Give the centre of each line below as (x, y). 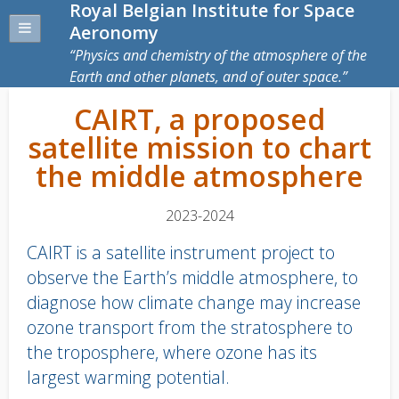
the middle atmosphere (199, 176)
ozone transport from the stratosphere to (190, 327)
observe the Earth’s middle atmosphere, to (192, 277)
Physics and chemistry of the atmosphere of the (221, 55)
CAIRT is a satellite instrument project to (181, 252)
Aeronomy (114, 33)
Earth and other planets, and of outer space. (206, 77)
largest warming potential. (128, 377)
